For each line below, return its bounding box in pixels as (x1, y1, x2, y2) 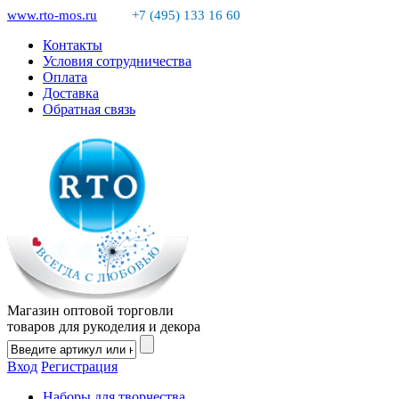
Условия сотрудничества (43, 53, 191, 69)
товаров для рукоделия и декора (7, 319, 200, 334)
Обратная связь (43, 102, 135, 117)
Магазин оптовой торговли (7, 303, 174, 318)
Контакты (43, 37, 102, 53)
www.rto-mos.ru (7, 8, 97, 22)
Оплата (43, 69, 87, 85)
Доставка (43, 85, 99, 101)
